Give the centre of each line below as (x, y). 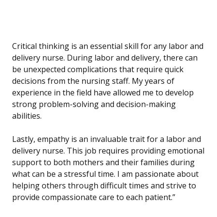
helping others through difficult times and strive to (104, 186)
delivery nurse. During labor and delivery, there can (105, 58)
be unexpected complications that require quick (98, 70)
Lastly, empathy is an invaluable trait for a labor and (107, 139)
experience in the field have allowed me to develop (103, 93)
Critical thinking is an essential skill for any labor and (108, 46)
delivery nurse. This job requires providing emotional (108, 151)
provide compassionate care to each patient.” (94, 197)
